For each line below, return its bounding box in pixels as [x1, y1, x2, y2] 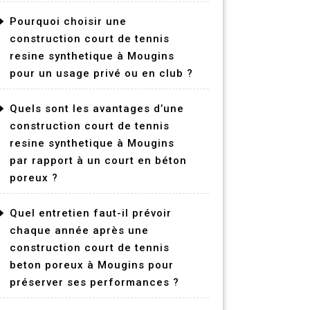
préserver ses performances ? [10, 276, 179, 289]
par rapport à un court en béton [10, 154, 187, 167]
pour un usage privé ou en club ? [10, 67, 193, 80]
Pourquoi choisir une [10, 15, 127, 28]
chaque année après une [10, 224, 149, 237]
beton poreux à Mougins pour [10, 259, 174, 271]
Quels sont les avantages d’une [10, 102, 184, 115]
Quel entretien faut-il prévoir [10, 207, 172, 219]
